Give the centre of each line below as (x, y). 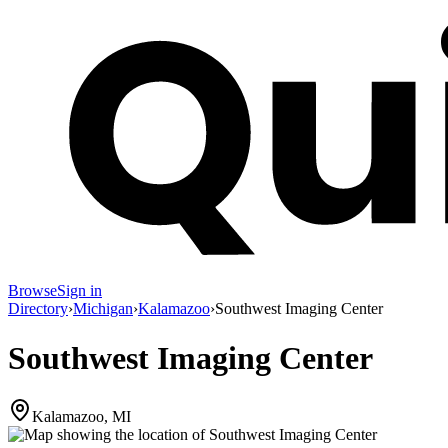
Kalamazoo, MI (81, 417)
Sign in (79, 291)
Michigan (103, 309)
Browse (32, 291)
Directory (38, 309)
